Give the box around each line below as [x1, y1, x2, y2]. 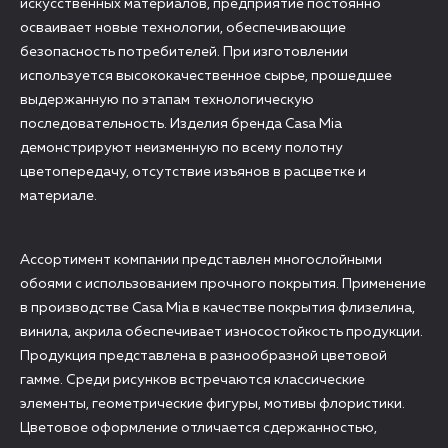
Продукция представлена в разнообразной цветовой [20, 349, 387, 363]
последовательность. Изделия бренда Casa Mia [20, 117, 342, 131]
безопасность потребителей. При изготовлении [20, 45, 348, 59]
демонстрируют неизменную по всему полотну [20, 141, 343, 155]
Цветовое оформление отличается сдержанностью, [20, 421, 377, 435]
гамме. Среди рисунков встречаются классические [20, 373, 365, 387]
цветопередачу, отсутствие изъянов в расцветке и [20, 165, 366, 179]
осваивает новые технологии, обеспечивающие [20, 21, 346, 35]
